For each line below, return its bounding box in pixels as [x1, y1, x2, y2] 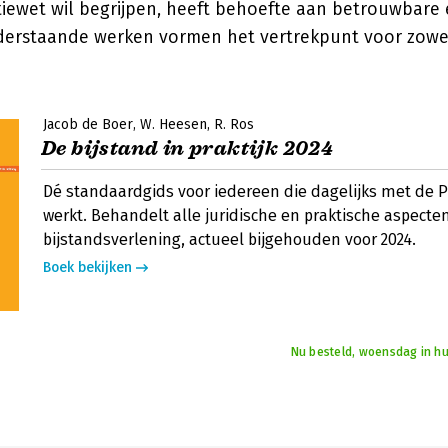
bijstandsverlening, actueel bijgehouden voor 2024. [43, 230, 416, 249]
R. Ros [214, 116, 254, 133]
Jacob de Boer [43, 116, 133, 133]
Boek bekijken [43, 259, 132, 276]
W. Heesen [140, 116, 207, 133]
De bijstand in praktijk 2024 [41, 136, 334, 161]
